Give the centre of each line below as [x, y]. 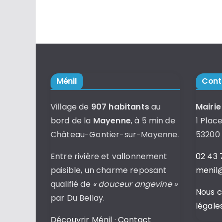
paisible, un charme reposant [109, 170]
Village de [71, 107]
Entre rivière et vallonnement [109, 156]
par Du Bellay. [78, 198]
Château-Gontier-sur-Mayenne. [115, 135]
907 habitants [120, 107]
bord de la [72, 121]
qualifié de [72, 184]
